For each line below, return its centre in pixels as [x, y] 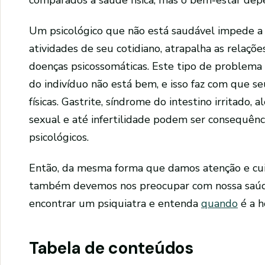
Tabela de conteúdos [111, 248]
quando [219, 203]
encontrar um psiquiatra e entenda [115, 203]
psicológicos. [59, 138]
